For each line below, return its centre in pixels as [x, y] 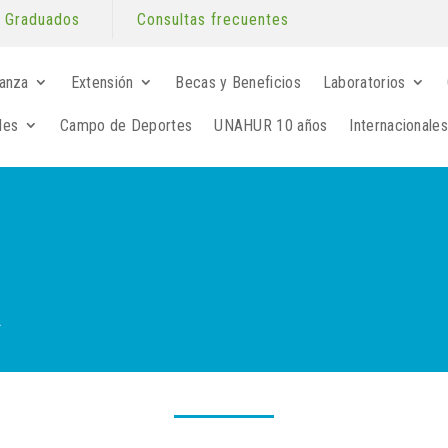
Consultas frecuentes [212, 19]
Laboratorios [364, 83]
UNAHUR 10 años [271, 126]
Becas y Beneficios [238, 83]
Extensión [102, 83]
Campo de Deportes [126, 126]
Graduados [42, 19]
